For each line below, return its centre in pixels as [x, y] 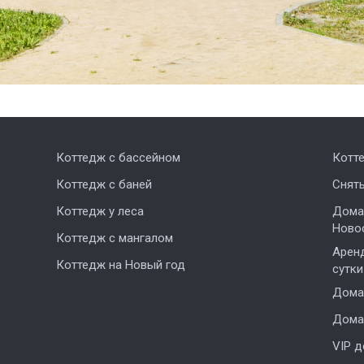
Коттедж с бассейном [118, 158]
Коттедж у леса [100, 211]
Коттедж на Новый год [120, 265]
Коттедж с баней [104, 184]
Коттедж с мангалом [114, 238]
